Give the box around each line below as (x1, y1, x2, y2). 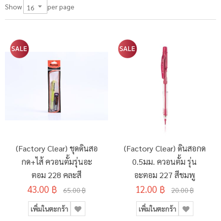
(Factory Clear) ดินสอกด (123, 143, 206, 154)
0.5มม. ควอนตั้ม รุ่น (132, 156, 197, 167)
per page (47, 1, 74, 11)
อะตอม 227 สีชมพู (134, 170, 195, 181)
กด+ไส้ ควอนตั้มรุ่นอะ (21, 156, 92, 167)
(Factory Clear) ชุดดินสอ (15, 143, 98, 154)
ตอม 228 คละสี (32, 170, 81, 181)
